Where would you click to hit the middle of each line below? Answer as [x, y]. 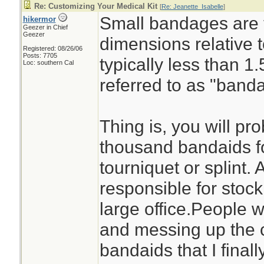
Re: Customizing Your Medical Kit [95, 6]
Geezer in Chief [45, 27]
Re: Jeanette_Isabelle [192, 6]
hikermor [39, 19]
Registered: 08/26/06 [52, 48]
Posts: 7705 [40, 55]
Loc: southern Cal [48, 62]
